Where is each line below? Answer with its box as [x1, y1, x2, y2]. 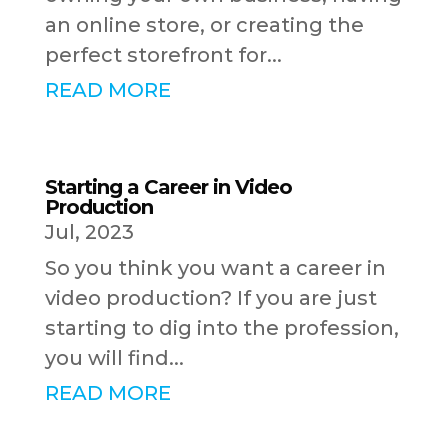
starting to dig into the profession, [44, 316, 399, 341]
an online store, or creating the [44, 13, 364, 38]
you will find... [44, 346, 184, 371]
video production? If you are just [44, 286, 377, 311]
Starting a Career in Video [44, 175, 292, 200]
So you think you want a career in [44, 256, 386, 281]
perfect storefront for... [44, 43, 282, 68]
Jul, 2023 [44, 220, 134, 245]
